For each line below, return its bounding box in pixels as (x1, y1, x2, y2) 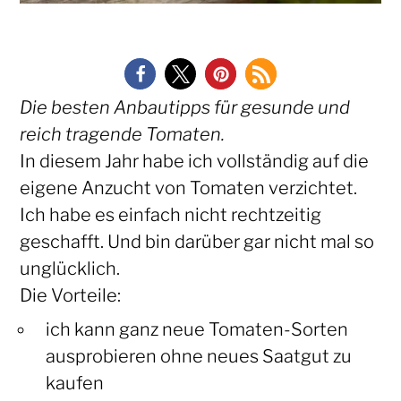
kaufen (45, 372, 104, 395)
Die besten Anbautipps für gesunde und (19, 97, 350, 119)
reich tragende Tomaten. (19, 124, 225, 146)
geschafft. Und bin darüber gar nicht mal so (19, 231, 374, 253)
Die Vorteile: (19, 285, 121, 307)
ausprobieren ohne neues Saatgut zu (45, 346, 352, 368)
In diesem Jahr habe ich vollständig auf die (19, 150, 369, 173)
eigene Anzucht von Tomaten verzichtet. (19, 177, 357, 200)
